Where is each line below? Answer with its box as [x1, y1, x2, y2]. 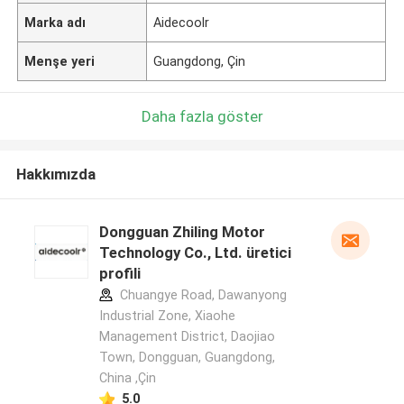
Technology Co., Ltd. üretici [98, 243, 291, 262]
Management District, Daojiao [98, 329, 275, 344]
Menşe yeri [24, 53, 96, 69]
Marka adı [24, 14, 87, 30]
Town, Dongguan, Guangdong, [98, 350, 275, 365]
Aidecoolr [153, 14, 210, 30]
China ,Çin [98, 371, 156, 386]
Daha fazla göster [141, 106, 263, 125]
